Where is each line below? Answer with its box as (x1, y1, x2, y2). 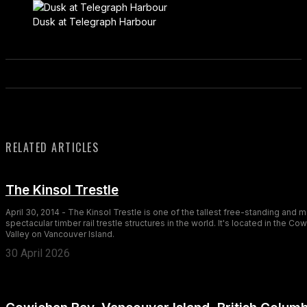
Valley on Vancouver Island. (5, 228, 114, 239)
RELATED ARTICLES (5, 138, 99, 156)
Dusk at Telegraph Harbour (33, 15, 156, 27)
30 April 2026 (5, 246, 70, 260)
